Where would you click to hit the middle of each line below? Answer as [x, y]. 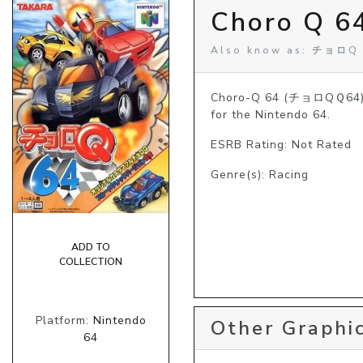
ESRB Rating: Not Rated [281, 144]
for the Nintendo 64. [271, 114]
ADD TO [91, 248]
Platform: [64, 321]
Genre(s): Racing [260, 174]
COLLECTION [91, 262]
